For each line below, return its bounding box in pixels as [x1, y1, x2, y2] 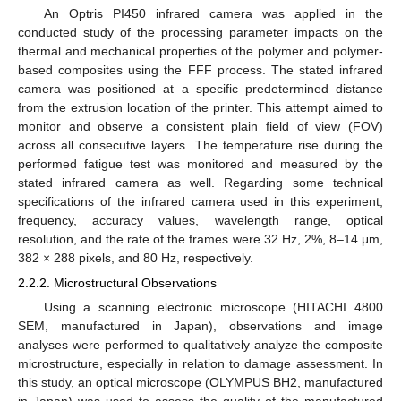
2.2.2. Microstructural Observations [18, 275, 217, 290]
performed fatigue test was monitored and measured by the [18, 156, 383, 171]
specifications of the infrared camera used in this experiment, [18, 193, 383, 209]
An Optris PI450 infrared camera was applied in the [43, 5, 383, 21]
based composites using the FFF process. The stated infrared [18, 62, 383, 77]
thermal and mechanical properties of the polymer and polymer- [18, 43, 383, 58]
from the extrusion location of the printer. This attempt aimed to [18, 99, 383, 115]
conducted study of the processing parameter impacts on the [18, 24, 383, 39]
